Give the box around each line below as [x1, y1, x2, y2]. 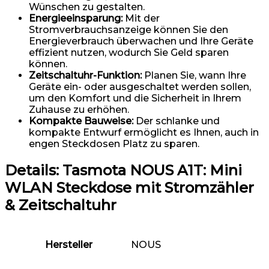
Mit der [122, 13, 160, 25]
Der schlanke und [133, 115, 220, 127]
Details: [5, 162, 62, 180]
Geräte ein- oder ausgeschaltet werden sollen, [29, 81, 251, 93]
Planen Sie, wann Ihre [142, 70, 246, 82]
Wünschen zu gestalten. [29, 1, 145, 13]
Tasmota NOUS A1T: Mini [62, 162, 242, 180]
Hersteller [44, 239, 92, 250]
